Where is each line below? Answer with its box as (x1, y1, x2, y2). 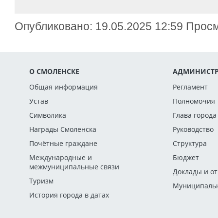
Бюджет (173, 153, 199, 162)
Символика (29, 110, 66, 120)
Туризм (29, 176, 54, 185)
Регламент (173, 82, 208, 91)
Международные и (29, 153, 92, 162)
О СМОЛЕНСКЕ (29, 67, 79, 76)
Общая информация (29, 82, 98, 91)
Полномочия (173, 96, 215, 106)
